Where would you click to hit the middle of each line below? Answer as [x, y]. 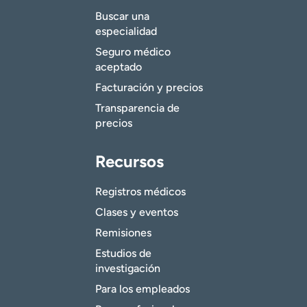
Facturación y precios [149, 88]
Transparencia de [137, 108]
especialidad [126, 32]
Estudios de [123, 254]
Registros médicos [140, 192]
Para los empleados [143, 289]
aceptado [119, 67]
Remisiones [123, 233]
